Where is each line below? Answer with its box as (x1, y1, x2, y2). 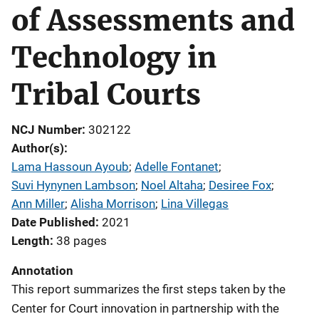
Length (11, 234, 50, 248)
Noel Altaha (141, 178, 203, 192)
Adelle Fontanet (135, 159, 219, 174)
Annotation (11, 263, 73, 278)
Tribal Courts (11, 77, 201, 113)
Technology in (11, 40, 217, 75)
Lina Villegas (161, 197, 229, 211)
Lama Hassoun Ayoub (11, 159, 129, 174)
